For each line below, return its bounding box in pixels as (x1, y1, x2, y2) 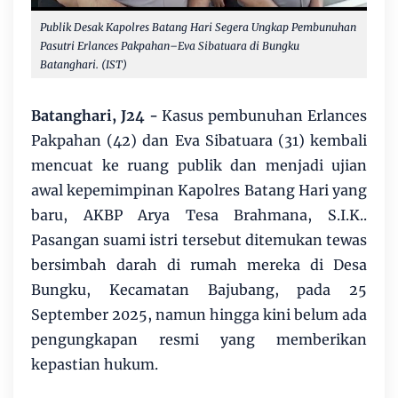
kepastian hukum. (31, 354, 158, 373)
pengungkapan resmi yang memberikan (31, 330, 367, 348)
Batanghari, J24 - (31, 106, 158, 124)
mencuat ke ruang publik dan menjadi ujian (31, 155, 367, 174)
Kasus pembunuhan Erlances (157, 106, 368, 124)
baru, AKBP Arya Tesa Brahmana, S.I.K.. (31, 205, 367, 224)
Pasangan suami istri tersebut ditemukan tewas (31, 230, 367, 249)
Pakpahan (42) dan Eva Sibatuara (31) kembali (31, 131, 367, 149)
